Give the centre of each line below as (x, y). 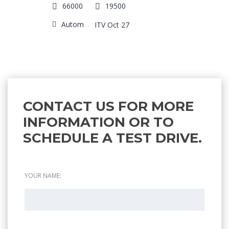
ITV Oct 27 (112, 25)
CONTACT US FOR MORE (108, 106)
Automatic (73, 24)
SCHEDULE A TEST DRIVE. (112, 138)
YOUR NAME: (43, 175)
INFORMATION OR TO (98, 122)
